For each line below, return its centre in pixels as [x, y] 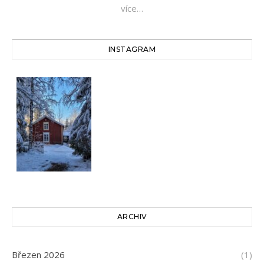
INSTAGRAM [132, 49]
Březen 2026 [38, 254]
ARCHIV [132, 216]
